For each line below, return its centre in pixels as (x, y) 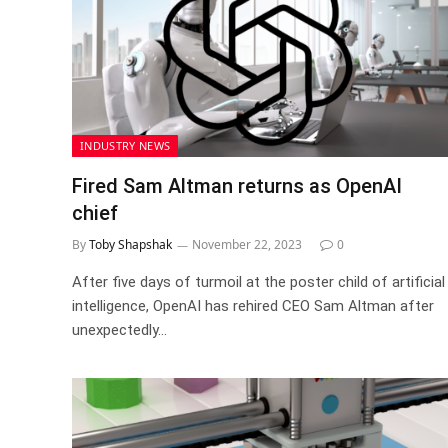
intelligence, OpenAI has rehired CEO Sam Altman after (253, 305)
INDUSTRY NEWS (125, 145)
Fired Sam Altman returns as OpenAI (237, 185)
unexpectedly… (119, 329)
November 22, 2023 (247, 244)
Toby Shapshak (130, 244)
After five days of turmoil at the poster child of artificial (258, 281)
